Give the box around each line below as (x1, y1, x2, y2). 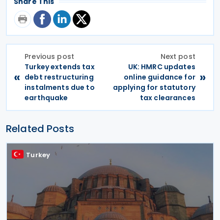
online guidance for (124, 72, 195, 82)
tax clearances (139, 92, 195, 103)
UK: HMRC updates (128, 61, 195, 72)
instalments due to (25, 82, 95, 92)
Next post (160, 51, 195, 61)
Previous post (25, 51, 74, 61)
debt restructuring (25, 72, 94, 82)
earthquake (25, 92, 68, 103)
